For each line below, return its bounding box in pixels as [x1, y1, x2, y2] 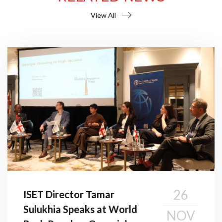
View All [90, 10, 116, 19]
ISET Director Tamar [23, 188, 114, 200]
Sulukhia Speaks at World [23, 203, 137, 215]
